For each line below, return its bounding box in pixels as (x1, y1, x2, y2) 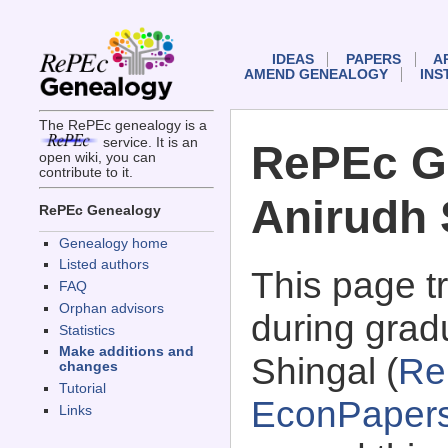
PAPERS (345, 52, 401, 68)
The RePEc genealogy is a (38, 118, 207, 134)
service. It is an (98, 135, 198, 151)
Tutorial (58, 381, 106, 397)
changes (58, 359, 118, 375)
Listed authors (58, 257, 149, 273)
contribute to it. (38, 165, 133, 181)
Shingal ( (251, 350, 398, 393)
